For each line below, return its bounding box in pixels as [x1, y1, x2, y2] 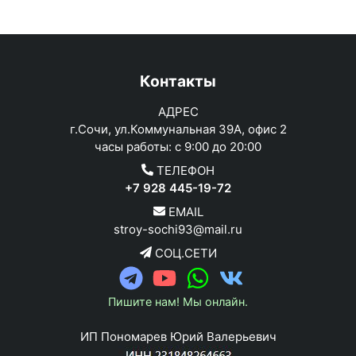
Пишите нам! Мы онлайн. [108, 294, 248, 308]
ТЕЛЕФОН [153, 162, 215, 178]
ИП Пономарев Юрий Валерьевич [79, 328, 277, 344]
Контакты [140, 71, 216, 91]
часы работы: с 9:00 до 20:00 [95, 138, 261, 154]
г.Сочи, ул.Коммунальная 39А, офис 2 [69, 121, 287, 137]
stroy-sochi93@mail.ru [114, 221, 242, 237]
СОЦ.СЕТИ [151, 245, 217, 261]
